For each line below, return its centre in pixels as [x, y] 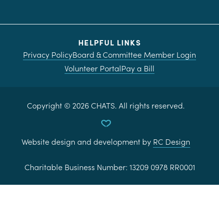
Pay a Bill [138, 68]
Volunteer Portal [93, 68]
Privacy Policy [48, 54]
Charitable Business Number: [77, 167]
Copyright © [50, 105]
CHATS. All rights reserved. [137, 105]
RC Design [172, 141]
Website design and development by [87, 141]
